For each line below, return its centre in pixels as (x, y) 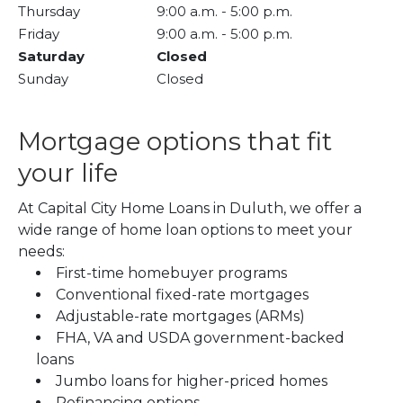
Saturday (51, 57)
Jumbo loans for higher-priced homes (192, 381)
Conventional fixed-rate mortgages (182, 295)
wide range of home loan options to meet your (185, 230)
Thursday (49, 12)
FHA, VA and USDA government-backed (200, 338)
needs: (41, 252)
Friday (39, 34)
